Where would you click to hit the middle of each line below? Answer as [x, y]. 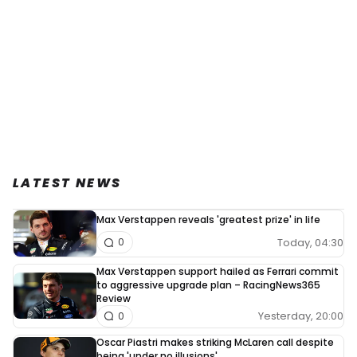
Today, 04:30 [310, 242]
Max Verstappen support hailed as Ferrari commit [218, 271]
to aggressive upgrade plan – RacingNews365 [208, 284]
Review [114, 298]
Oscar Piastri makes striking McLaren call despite [215, 342]
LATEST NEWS [67, 182]
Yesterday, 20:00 [301, 316]
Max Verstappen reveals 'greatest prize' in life [208, 219]
